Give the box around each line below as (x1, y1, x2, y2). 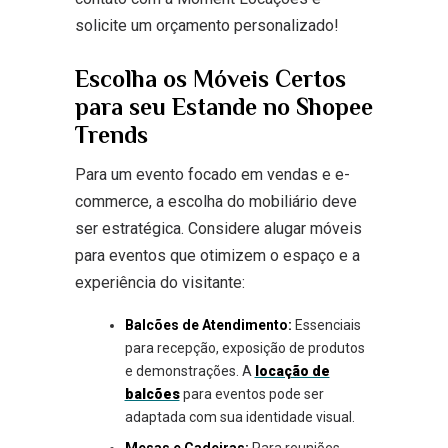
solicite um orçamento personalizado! (74, 15, 339, 35)
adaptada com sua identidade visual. (124, 408, 355, 425)
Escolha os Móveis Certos (74, 64, 346, 92)
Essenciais (291, 316, 361, 333)
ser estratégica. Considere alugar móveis (74, 218, 362, 238)
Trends (74, 120, 148, 148)
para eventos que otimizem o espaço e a (74, 245, 360, 265)
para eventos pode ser (179, 385, 324, 402)
